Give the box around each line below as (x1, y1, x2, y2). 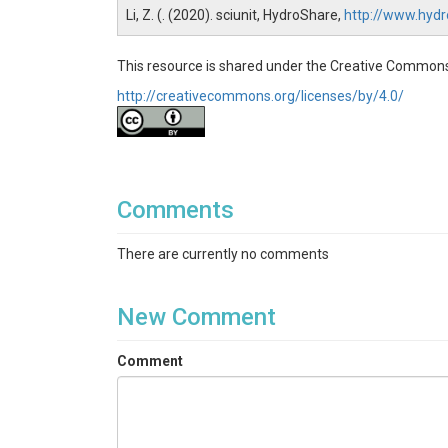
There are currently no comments (117, 246, 329, 262)
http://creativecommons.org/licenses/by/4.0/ (117, 88, 404, 104)
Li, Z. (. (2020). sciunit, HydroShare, (126, 7, 344, 23)
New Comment (117, 303, 276, 331)
